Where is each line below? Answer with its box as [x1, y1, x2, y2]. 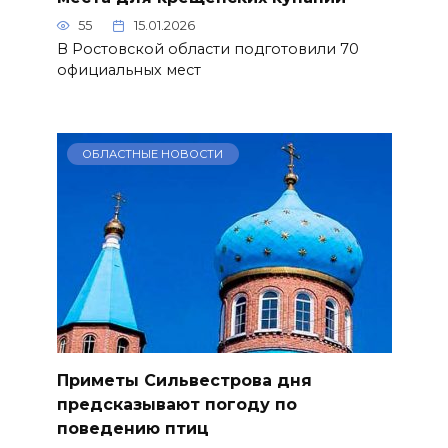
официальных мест [56, 61, 201, 80]
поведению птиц [56, 418, 209, 438]
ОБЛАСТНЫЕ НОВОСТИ [82, 146, 224, 161]
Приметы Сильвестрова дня [56, 370, 312, 390]
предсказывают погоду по [56, 394, 297, 414]
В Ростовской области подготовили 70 [56, 40, 359, 59]
